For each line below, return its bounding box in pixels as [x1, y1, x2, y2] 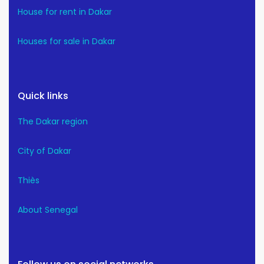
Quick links [18, 89, 68, 103]
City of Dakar [18, 145, 71, 157]
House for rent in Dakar [18, 6, 112, 18]
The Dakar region [18, 115, 88, 128]
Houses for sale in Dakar [18, 35, 115, 48]
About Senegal [18, 204, 78, 216]
